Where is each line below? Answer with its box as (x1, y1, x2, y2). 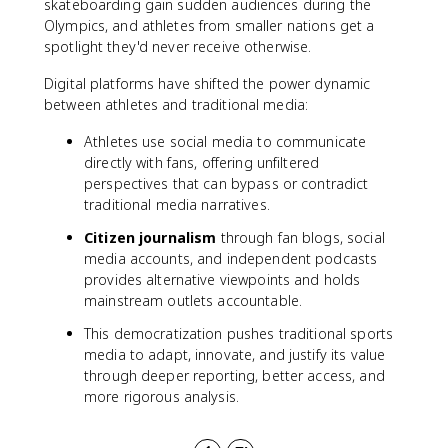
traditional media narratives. (84, 195, 270, 214)
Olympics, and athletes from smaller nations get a (44, 16, 375, 35)
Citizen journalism (84, 228, 217, 247)
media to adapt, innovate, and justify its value (84, 345, 386, 364)
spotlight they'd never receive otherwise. (44, 37, 312, 56)
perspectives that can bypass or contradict (84, 174, 369, 193)
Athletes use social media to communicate (84, 132, 367, 151)
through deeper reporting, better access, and (84, 366, 385, 385)
